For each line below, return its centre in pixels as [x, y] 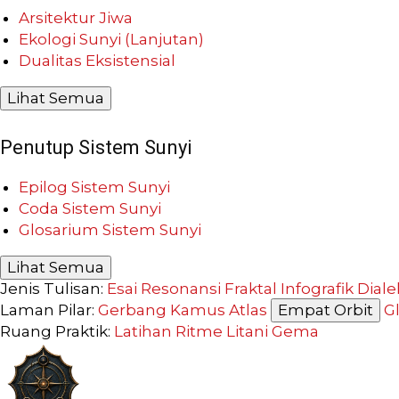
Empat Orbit [326, 309]
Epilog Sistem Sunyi [94, 187]
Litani [247, 331]
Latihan [143, 331]
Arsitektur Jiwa [76, 17]
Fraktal [251, 288]
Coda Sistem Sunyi [90, 208]
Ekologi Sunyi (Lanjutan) [111, 39]
